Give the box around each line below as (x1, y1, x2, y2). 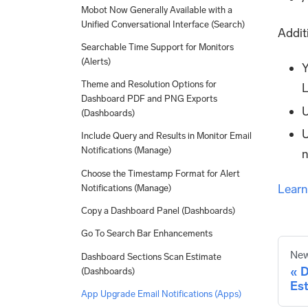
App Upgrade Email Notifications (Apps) (81, 289, 241, 300)
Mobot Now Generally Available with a (81, 4, 232, 15)
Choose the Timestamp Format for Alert (81, 168, 240, 179)
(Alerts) (81, 56, 111, 67)
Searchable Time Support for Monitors (81, 41, 234, 52)
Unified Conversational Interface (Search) (81, 19, 245, 30)
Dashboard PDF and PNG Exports (81, 93, 217, 104)
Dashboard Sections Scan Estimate (81, 251, 221, 262)
